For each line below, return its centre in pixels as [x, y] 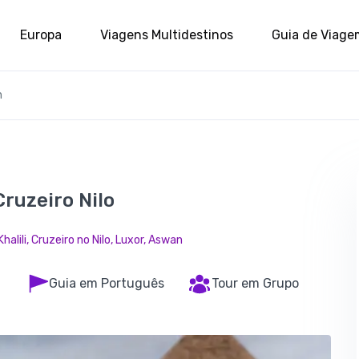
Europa [41, 34]
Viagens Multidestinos [167, 34]
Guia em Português [106, 283]
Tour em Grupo [255, 283]
